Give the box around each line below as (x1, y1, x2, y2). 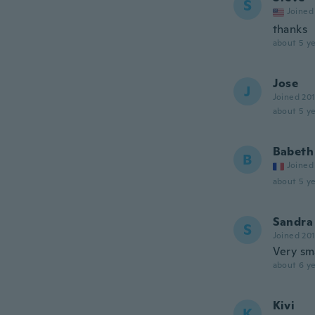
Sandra (272, 214, 313, 229)
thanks (272, 22, 307, 37)
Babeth (272, 144, 314, 159)
